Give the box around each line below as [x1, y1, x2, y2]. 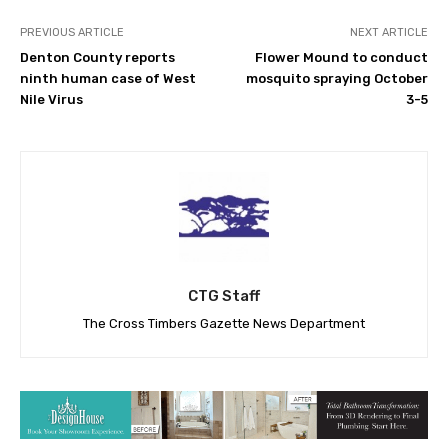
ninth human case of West [20, 70, 196, 86]
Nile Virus [20, 91, 83, 107]
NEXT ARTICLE [349, 25, 428, 39]
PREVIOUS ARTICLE [20, 25, 124, 39]
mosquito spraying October [245, 70, 428, 86]
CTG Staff [188, 286, 260, 305]
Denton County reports [20, 49, 175, 65]
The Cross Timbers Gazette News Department [83, 315, 365, 331]
